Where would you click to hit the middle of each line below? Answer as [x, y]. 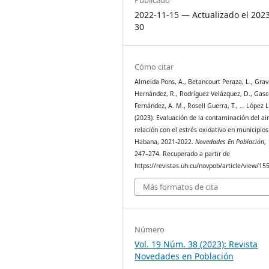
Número [150, 230]
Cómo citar [154, 66]
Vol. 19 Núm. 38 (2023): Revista [196, 244]
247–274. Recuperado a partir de [183, 153]
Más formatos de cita [181, 187]
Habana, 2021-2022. [165, 141]
